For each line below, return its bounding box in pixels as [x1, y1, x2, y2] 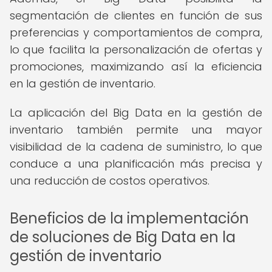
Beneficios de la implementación [10, 208, 249, 228]
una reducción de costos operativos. [10, 173, 209, 188]
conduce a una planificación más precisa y [10, 156, 262, 171]
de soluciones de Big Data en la [10, 227, 236, 247]
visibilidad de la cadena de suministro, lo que [10, 139, 262, 154]
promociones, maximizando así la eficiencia [10, 59, 262, 74]
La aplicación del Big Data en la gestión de [10, 105, 262, 120]
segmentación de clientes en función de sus [10, 8, 262, 23]
